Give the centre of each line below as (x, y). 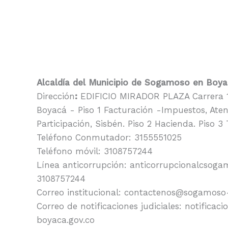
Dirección (56, 96)
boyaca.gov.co (66, 220)
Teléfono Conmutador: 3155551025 (109, 137)
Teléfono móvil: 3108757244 (95, 151)
